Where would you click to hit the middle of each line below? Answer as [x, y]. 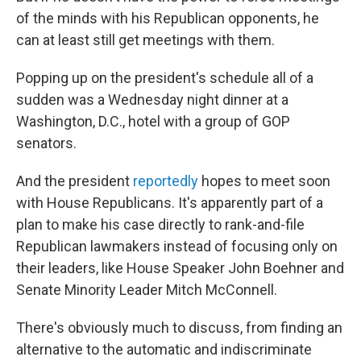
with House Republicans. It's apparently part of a [170, 203]
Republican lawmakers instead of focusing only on [177, 247]
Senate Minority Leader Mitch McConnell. [147, 290]
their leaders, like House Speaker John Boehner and [180, 268]
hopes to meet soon [264, 181]
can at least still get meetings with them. [145, 40]
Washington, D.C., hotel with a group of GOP [153, 122]
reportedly [166, 181]
